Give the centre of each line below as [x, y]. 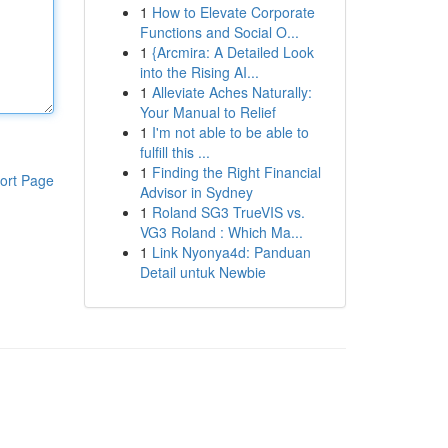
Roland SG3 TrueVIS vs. [228, 212]
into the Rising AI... [199, 72]
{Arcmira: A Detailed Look [232, 52]
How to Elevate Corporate [233, 12]
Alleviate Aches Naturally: [231, 92]
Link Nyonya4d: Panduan [231, 252]
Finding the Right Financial [236, 172]
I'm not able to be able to [230, 132]
